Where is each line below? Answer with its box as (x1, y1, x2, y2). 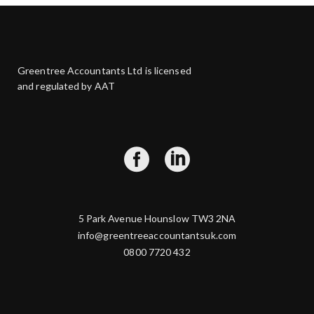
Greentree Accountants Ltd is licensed (18, 64, 191, 76)
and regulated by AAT (18, 79, 115, 92)
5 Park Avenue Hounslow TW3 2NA (78, 212, 236, 224)
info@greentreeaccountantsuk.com (77, 228, 237, 241)
